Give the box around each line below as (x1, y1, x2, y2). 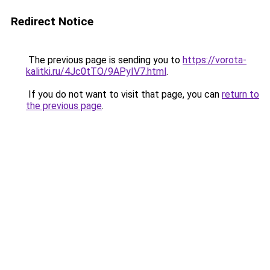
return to (222, 89, 259, 100)
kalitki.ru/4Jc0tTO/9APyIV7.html (26, 66, 166, 77)
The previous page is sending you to (26, 54, 183, 66)
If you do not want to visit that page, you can (26, 89, 222, 100)
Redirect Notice (11, 14, 93, 28)
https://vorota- (183, 54, 246, 66)
